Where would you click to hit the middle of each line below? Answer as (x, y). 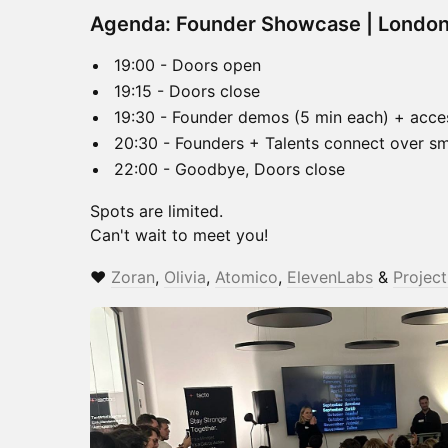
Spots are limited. (156, 211)
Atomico (246, 277)
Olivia (185, 277)
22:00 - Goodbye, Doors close (229, 169)
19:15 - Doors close (187, 91)
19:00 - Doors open (187, 65)
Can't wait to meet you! (179, 235)
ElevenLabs (330, 277)
